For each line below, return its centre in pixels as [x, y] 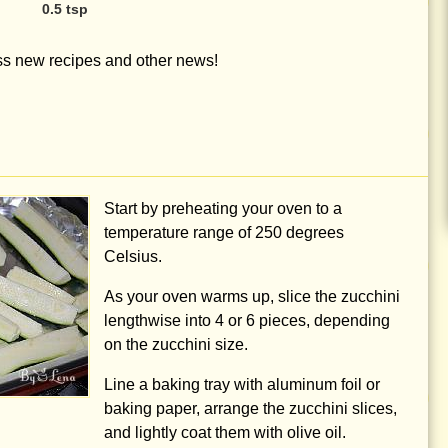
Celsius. [133, 256]
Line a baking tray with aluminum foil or [242, 384]
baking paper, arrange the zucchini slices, [250, 408]
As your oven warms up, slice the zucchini [252, 296]
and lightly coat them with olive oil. [225, 432]
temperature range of [179, 232]
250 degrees [299, 232]
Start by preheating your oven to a [223, 208]
